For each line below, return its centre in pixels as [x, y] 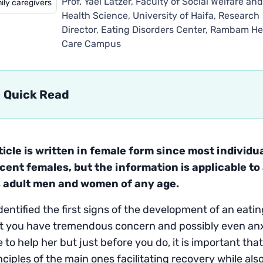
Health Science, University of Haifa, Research [161, 16]
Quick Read [36, 95]
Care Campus [92, 44]
